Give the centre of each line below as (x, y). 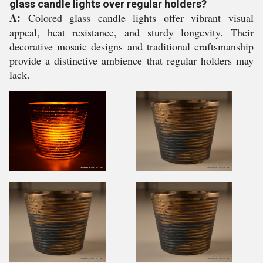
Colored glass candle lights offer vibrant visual (137, 18)
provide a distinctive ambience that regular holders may (131, 60)
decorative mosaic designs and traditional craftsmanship (131, 46)
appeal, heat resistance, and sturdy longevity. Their (131, 32)
